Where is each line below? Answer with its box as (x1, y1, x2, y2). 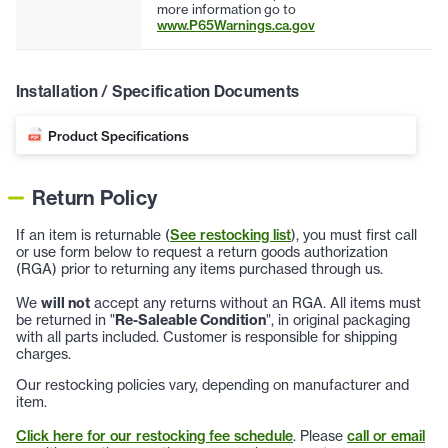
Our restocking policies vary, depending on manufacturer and (16, 375, 409, 394)
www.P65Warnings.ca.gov (156, 17, 315, 34)
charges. (16, 344, 71, 363)
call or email (347, 426, 425, 445)
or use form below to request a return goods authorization (16, 242, 388, 261)
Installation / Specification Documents (16, 81, 300, 102)
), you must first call (291, 225, 417, 244)
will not (41, 293, 90, 312)
